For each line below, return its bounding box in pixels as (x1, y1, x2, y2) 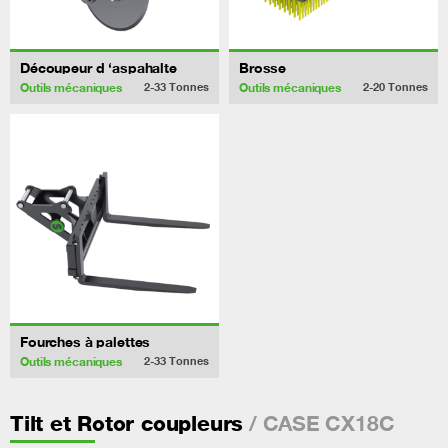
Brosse (239, 58, 287, 76)
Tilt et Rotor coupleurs (10, 410, 244, 436)
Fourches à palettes (20, 332, 151, 350)
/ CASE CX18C (243, 409, 395, 436)
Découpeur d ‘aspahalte (20, 58, 177, 76)
